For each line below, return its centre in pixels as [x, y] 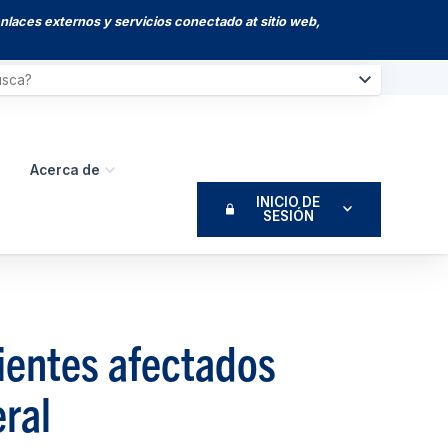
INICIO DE [288, 202]
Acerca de [65, 169]
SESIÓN [288, 216]
